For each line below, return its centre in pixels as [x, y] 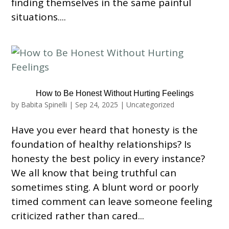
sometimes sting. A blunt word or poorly [105, 187]
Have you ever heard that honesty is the [105, 130]
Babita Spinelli [44, 105]
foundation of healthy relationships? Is [101, 144]
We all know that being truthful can [94, 173]
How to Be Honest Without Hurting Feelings [114, 93]
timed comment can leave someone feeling [112, 201]
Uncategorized [151, 105]
